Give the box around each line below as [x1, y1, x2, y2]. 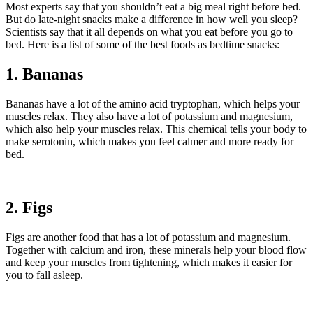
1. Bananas [6, 65, 83, 84]
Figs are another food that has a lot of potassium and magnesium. [6, 231, 291, 243]
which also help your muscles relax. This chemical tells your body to [6, 123, 307, 136]
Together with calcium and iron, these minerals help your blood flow [6, 243, 307, 256]
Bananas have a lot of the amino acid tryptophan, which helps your [6, 98, 300, 110]
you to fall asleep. [6, 268, 83, 281]
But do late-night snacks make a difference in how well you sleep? [6, 13, 298, 26]
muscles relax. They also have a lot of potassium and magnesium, [6, 110, 293, 123]
